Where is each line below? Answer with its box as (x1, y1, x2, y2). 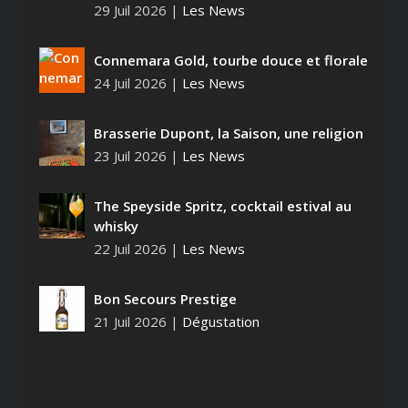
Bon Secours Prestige (93, 290, 237, 309)
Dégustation (181, 312, 260, 331)
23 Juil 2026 (93, 147, 167, 166)
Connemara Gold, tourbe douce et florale (93, 51, 368, 70)
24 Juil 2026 (93, 74, 167, 93)
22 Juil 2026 (93, 240, 167, 259)
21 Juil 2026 (93, 312, 167, 331)
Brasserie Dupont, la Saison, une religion (93, 124, 363, 143)
